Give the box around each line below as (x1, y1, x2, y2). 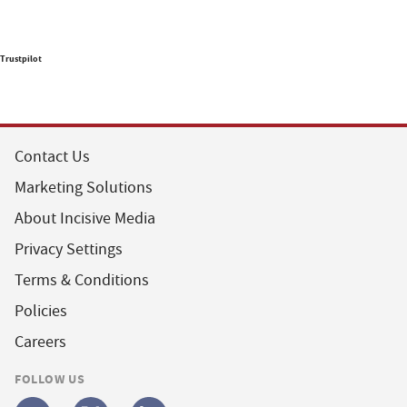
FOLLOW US (15, 370, 85, 389)
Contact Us (15, 146, 90, 168)
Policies (15, 301, 67, 323)
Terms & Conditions (15, 270, 149, 292)
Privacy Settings (15, 239, 123, 261)
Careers (15, 332, 66, 353)
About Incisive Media (15, 208, 155, 230)
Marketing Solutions (15, 177, 153, 199)
